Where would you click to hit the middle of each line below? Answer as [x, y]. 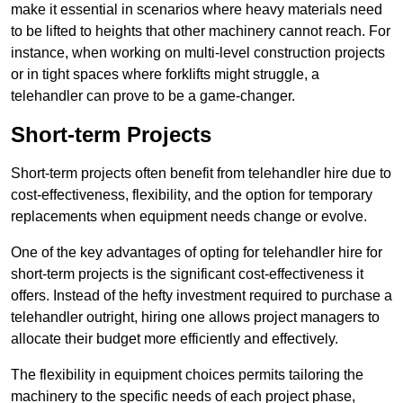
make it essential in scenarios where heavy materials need [197, 10]
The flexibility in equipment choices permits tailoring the [187, 375]
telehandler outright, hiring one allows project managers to [195, 318]
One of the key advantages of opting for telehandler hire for [197, 253]
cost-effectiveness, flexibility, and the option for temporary [192, 195]
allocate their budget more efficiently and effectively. [175, 339]
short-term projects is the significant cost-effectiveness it [187, 274]
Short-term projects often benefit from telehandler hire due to [201, 174]
